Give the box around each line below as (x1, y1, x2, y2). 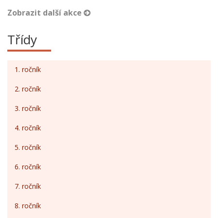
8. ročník (15, 201, 41, 210)
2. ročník (15, 84, 41, 93)
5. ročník (15, 143, 41, 152)
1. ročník (15, 65, 41, 74)
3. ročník (15, 104, 41, 113)
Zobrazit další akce (7, 7, 84, 18)
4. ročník (15, 123, 41, 132)
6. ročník (15, 162, 41, 171)
